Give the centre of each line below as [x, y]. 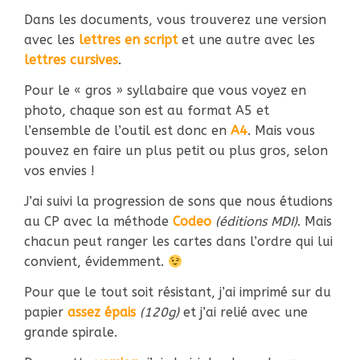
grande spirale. [73, 332]
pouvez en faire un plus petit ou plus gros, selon [176, 151]
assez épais [102, 312]
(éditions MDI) [256, 221]
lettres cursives [71, 60]
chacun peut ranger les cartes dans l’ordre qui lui [178, 241]
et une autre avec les [246, 40]
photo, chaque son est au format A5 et [147, 110]
